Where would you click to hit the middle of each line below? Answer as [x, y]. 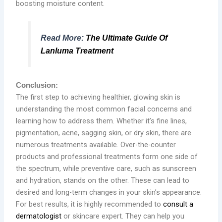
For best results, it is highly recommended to [90, 204]
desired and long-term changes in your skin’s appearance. [109, 192]
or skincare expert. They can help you [123, 216]
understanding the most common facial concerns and [104, 109]
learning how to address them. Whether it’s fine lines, [102, 121]
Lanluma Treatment [77, 51]
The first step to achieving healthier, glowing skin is [98, 97]
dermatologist [39, 216]
